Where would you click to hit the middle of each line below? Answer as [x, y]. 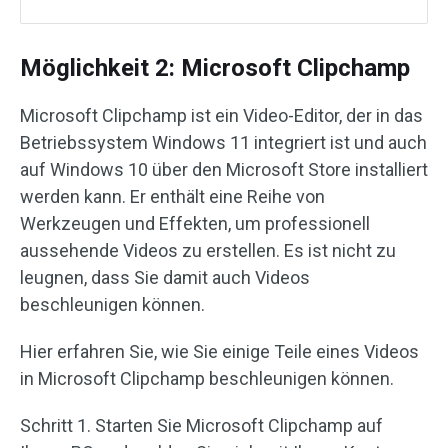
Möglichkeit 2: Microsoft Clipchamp [215, 68]
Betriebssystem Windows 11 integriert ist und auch [223, 143]
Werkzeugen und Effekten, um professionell [195, 224]
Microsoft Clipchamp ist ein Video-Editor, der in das [221, 116]
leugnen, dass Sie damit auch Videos [165, 278]
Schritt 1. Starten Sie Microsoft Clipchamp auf [201, 426]
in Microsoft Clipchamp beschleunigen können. [207, 379]
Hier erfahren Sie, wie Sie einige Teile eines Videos [219, 352]
